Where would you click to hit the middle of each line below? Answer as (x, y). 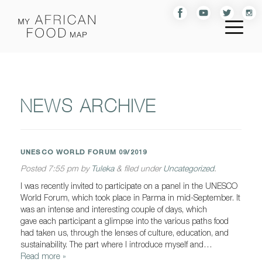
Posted (34, 168)
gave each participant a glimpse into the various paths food (125, 221)
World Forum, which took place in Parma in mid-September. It (130, 197)
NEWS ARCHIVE (89, 106)
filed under (142, 168)
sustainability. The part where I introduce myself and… (116, 244)
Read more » (43, 256)
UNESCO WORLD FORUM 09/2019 (84, 152)
